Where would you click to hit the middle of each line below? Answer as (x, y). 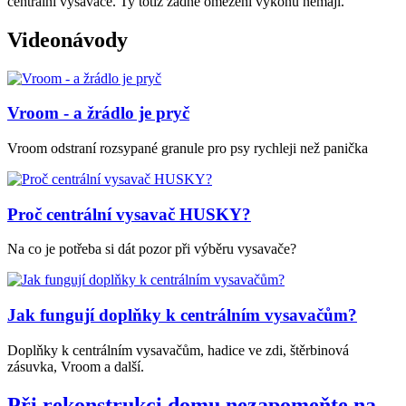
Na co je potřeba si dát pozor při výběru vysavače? (152, 249)
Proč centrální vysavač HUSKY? (129, 214)
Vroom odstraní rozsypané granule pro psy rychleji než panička (188, 148)
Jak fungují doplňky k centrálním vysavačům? (182, 315)
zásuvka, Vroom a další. (76, 366)
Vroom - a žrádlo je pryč (98, 113)
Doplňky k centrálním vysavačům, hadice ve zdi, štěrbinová (178, 350)
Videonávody (68, 39)
